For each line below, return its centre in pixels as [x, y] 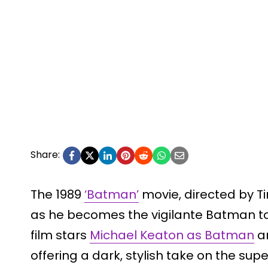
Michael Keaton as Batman [172, 235]
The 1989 [57, 194]
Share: [45, 154]
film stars [60, 235]
